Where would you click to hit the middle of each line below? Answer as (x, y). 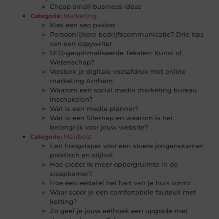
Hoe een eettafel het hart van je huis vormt (120, 183)
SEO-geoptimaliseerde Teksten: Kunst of (116, 53)
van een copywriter (81, 44)
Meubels (78, 137)
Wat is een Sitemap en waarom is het (112, 118)
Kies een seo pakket (83, 25)
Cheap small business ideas (96, 7)
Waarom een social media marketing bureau (124, 90)
